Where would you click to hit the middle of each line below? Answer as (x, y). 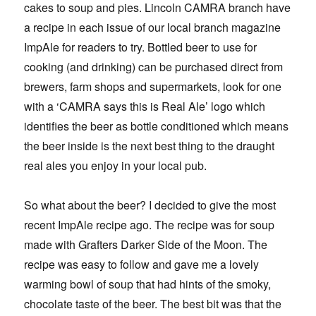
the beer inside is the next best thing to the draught (150, 146)
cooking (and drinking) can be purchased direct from (154, 67)
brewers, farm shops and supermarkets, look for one (153, 87)
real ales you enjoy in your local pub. (116, 166)
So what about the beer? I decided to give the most (150, 205)
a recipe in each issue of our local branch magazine (153, 28)
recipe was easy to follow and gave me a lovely (142, 265)
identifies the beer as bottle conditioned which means (157, 126)
